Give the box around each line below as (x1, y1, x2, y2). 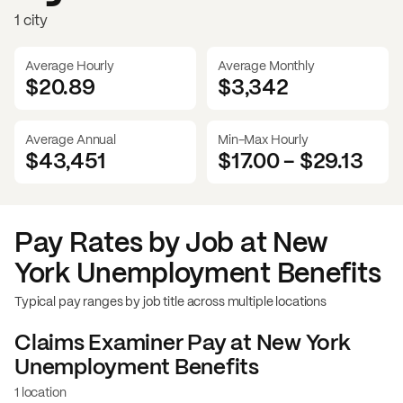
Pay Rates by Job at (14, 224, 273, 260)
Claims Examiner (14, 327, 184, 356)
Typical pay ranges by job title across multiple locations (14, 292, 327, 309)
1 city (14, 10, 49, 30)
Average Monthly (218, 57, 315, 74)
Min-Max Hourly (218, 130, 309, 148)
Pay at (183, 327, 256, 356)
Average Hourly (25, 57, 115, 74)
